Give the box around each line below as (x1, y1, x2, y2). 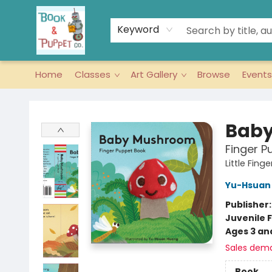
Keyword (117, 22, 159, 36)
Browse (197, 68, 230, 81)
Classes (75, 68, 110, 81)
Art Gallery (131, 68, 177, 81)
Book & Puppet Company (9, 94, 116, 106)
